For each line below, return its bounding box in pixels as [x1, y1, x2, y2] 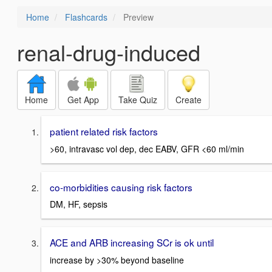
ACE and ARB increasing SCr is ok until [50, 236, 214, 250]
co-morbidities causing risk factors [50, 180, 192, 194]
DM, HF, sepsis [50, 198, 107, 211]
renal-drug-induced [17, 36, 200, 67]
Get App [67, 93, 99, 106]
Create [175, 93, 202, 106]
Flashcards [65, 11, 107, 23]
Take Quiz [118, 93, 157, 106]
